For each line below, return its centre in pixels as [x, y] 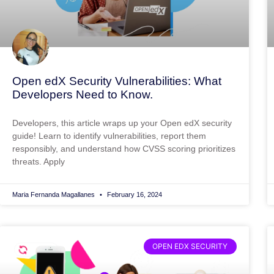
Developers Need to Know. [83, 94]
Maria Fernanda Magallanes [54, 194]
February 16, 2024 [134, 194]
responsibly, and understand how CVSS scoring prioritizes [124, 148]
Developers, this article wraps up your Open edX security [122, 123]
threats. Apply [39, 161]
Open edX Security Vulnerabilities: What [117, 81]
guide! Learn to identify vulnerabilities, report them [109, 135]
